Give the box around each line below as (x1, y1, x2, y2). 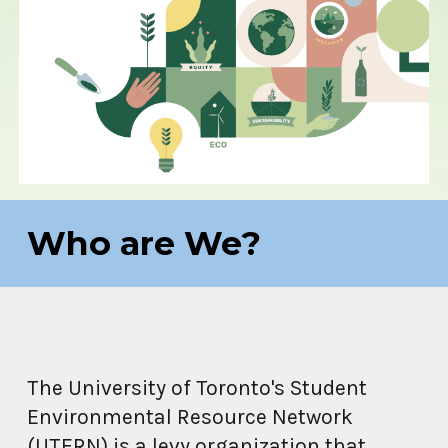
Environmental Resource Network (27, 404, 354, 429)
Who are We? (27, 223, 262, 263)
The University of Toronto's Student (27, 375, 368, 400)
